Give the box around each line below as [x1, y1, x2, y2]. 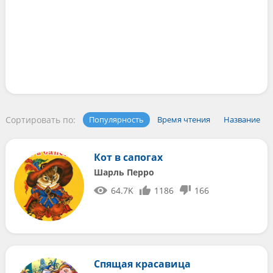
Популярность [88, 114, 144, 125]
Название [223, 114, 260, 125]
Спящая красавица [93, 257, 191, 271]
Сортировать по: [5, 114, 76, 126]
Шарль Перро [93, 166, 154, 178]
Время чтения [157, 114, 210, 125]
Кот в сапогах [93, 151, 163, 164]
